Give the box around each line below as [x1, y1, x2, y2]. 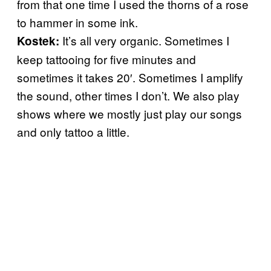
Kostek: [17, 32, 59, 49]
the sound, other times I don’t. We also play [17, 87, 240, 103]
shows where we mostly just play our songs [17, 105, 242, 122]
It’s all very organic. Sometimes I [59, 31, 229, 48]
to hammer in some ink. [17, 13, 138, 30]
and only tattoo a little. [17, 123, 129, 140]
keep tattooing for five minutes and [17, 50, 196, 67]
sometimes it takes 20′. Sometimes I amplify [17, 68, 243, 85]
